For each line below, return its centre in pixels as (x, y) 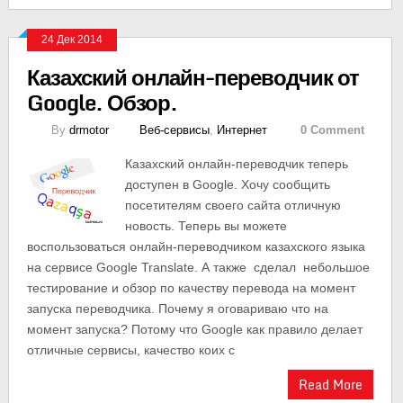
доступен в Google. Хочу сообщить (227, 184)
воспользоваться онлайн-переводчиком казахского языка (196, 246)
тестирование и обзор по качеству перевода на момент (191, 288)
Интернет (242, 130)
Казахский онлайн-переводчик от (193, 77)
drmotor (89, 130)
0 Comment (332, 130)
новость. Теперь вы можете (206, 226)
